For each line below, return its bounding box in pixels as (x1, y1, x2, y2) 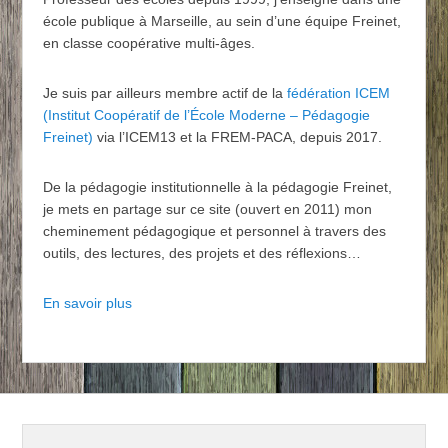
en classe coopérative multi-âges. (43, 35, 256, 52)
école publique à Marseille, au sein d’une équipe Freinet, (43, 13, 402, 30)
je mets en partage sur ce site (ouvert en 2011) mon (43, 201, 373, 218)
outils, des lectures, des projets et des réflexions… (43, 245, 362, 262)
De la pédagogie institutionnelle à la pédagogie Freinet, (43, 179, 393, 196)
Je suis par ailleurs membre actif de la (43, 85, 284, 102)
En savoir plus (43, 295, 133, 312)
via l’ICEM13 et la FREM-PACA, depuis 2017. (93, 129, 383, 146)
